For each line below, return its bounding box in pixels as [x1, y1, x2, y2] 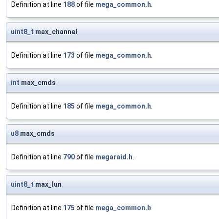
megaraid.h [95, 153, 132, 161]
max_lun [34, 180, 62, 189]
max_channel [34, 28, 77, 36]
